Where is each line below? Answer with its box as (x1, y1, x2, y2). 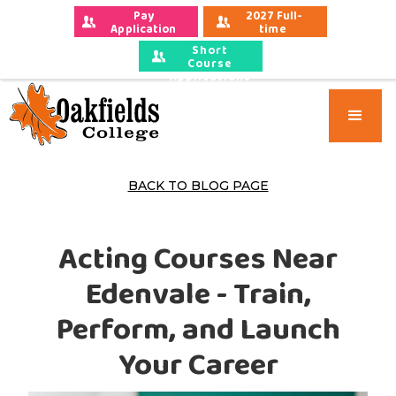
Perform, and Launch (56, 304, 340, 354)
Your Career (118, 339, 278, 390)
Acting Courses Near (58, 233, 338, 284)
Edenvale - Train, (85, 269, 311, 319)
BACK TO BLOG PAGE (127, 177, 269, 194)
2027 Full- (245, 7, 303, 26)
